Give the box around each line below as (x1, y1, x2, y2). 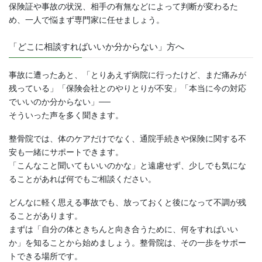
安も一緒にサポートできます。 (9, 147, 123, 157)
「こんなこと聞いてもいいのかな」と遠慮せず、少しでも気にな (9, 161, 246, 171)
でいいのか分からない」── (9, 97, 111, 107)
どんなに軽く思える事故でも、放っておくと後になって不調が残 (9, 197, 246, 207)
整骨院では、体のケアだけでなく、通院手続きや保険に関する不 (9, 134, 246, 144)
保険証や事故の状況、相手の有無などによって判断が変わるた (9, 1, 238, 11)
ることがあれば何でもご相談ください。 (9, 174, 156, 184)
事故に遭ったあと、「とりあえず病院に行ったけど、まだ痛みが (9, 70, 246, 80)
